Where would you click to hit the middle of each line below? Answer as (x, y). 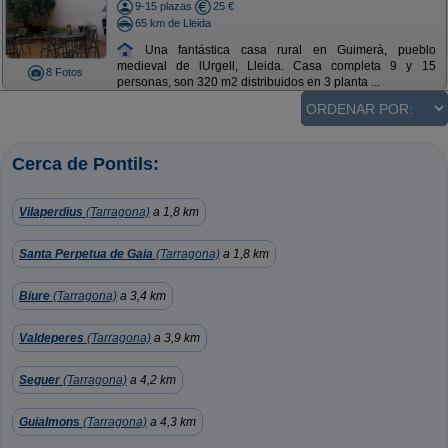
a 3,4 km (141, 296)
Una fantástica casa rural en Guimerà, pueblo (285, 49)
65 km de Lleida (172, 22)
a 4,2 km (151, 380)
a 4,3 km (171, 422)
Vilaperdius (51, 212)
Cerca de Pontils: (85, 164)
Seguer (39, 380)
